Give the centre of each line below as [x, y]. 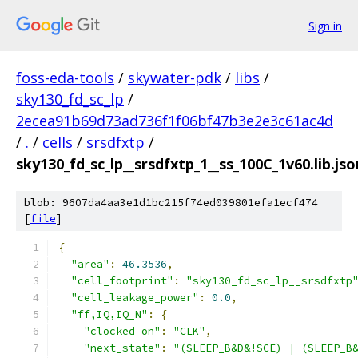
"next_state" [122, 348]
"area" [90, 264]
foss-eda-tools [65, 78]
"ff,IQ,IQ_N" [109, 314]
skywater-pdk [175, 78]
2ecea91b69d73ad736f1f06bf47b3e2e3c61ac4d [175, 121]
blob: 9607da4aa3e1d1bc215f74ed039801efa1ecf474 [171, 203]
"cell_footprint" [122, 281]
